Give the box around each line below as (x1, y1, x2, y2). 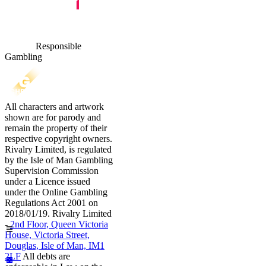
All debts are (21, 251, 70, 262)
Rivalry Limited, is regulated (5, 144, 112, 155)
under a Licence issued (5, 176, 90, 187)
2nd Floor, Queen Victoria (10, 219, 108, 230)
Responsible (36, 41, 81, 52)
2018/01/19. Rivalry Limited (5, 208, 112, 219)
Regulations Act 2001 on (5, 198, 98, 208)
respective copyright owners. (5, 134, 112, 144)
